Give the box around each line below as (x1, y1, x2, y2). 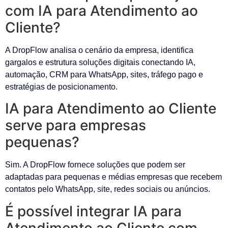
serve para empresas (5, 117, 146, 134)
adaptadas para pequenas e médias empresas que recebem (5, 173, 222, 182)
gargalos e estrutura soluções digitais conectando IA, (5, 58, 195, 67)
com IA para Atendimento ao (5, 2, 198, 19)
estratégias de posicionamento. (5, 82, 118, 91)
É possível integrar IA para (5, 202, 182, 220)
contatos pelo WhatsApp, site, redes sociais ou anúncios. (5, 185, 210, 194)
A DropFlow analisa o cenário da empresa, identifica (5, 45, 193, 54)
